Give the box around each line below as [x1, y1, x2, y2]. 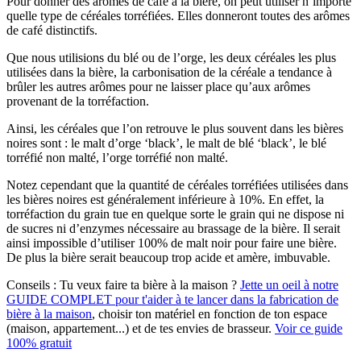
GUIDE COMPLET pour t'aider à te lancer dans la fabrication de [6, 293, 338, 307]
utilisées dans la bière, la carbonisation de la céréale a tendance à [6, 65, 332, 80]
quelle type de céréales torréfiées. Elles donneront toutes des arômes [6, 9, 350, 23]
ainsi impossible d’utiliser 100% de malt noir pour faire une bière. [6, 236, 337, 251]
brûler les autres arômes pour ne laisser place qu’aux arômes [6, 80, 310, 94]
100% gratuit [6, 336, 72, 351]
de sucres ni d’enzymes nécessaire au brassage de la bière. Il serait [6, 222, 340, 236]
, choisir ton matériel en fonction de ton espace [92, 307, 327, 322]
